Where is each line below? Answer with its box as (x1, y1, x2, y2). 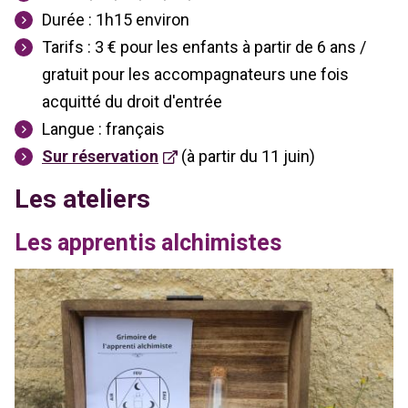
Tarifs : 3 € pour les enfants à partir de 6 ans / (42, 37, 366, 57)
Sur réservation (42, 147, 158, 167)
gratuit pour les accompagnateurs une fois (42, 65, 349, 85)
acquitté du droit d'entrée (42, 92, 222, 112)
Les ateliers (15, 184, 150, 215)
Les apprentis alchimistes (15, 229, 281, 256)
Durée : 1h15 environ (42, 10, 189, 30)
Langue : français (42, 119, 165, 139)
